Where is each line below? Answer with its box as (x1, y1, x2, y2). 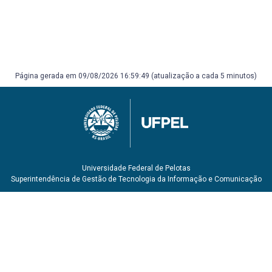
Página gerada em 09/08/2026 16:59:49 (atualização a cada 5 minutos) (15, 72, 257, 80)
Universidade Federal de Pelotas (81, 164, 191, 172)
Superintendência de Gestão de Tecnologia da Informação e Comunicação (10, 175, 262, 183)
